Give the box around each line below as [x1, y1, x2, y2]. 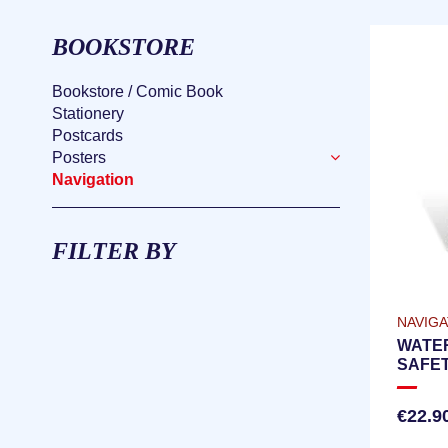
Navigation [52, 170, 134, 188]
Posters [52, 148, 106, 166]
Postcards [52, 126, 123, 144]
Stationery [52, 104, 124, 122]
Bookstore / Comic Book [52, 82, 223, 100]
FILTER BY [52, 237, 176, 264]
